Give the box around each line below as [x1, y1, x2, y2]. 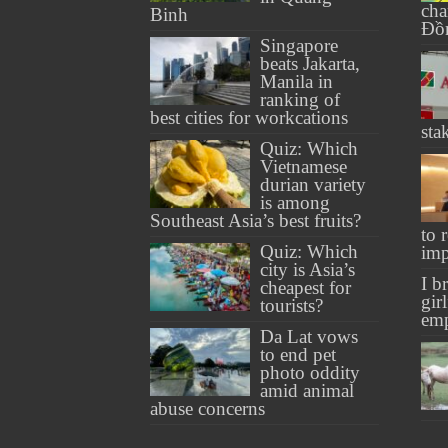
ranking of [259, 88, 340, 110]
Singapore [259, 34, 338, 56]
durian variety [259, 173, 366, 195]
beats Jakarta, [259, 52, 360, 74]
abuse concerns [149, 397, 265, 419]
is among [259, 191, 330, 213]
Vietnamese [259, 155, 347, 177]
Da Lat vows [259, 325, 358, 347]
